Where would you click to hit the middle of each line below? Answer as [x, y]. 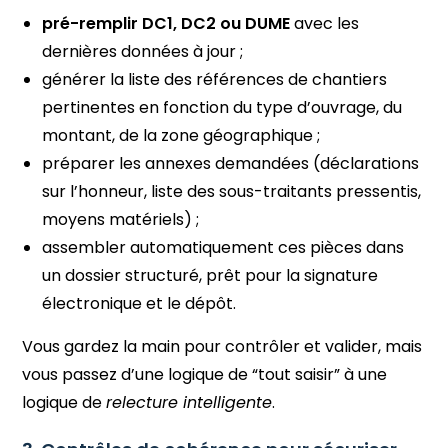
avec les [325, 23]
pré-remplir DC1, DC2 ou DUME [166, 23]
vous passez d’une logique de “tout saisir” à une [205, 374]
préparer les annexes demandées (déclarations [231, 163]
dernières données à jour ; [143, 51]
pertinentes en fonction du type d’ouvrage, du [222, 107]
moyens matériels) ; [121, 219]
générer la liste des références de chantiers [215, 79]
